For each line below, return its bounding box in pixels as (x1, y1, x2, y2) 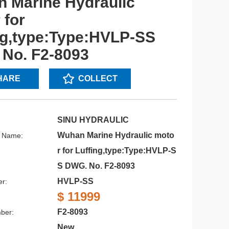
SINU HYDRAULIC (57, 116, 129, 124)
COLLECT (78, 74, 118, 83)
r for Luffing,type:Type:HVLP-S (57, 146, 176, 155)
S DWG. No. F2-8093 (57, 162, 135, 170)
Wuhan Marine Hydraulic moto (57, 131, 174, 140)
